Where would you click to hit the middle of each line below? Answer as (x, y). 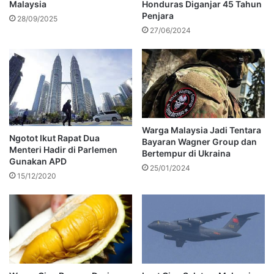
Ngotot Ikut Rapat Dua (54, 138)
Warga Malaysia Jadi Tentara (202, 130)
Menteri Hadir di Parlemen (63, 150)
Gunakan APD (38, 161)
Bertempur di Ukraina (186, 153)
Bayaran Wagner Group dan (199, 141)
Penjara (158, 15)
